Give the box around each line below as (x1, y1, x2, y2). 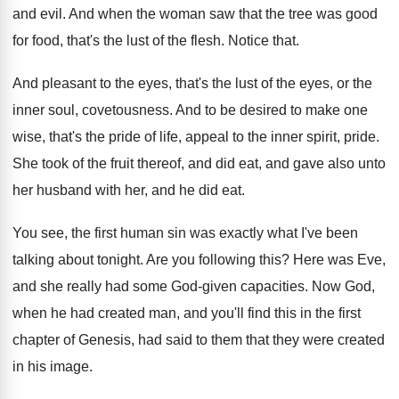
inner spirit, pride (271, 129, 376, 144)
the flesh (167, 33, 221, 48)
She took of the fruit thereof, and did (12, 156, 235, 171)
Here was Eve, (293, 252, 386, 267)
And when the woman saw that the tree (69, 6, 313, 21)
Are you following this (146, 252, 281, 267)
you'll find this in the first (211, 305, 361, 321)
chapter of (12, 332, 75, 347)
